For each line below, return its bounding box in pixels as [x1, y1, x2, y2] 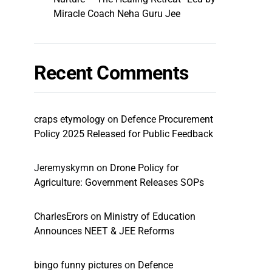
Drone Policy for [110, 162, 178, 174]
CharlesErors [34, 211, 88, 222]
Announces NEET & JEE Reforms [34, 225, 174, 237]
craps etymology [34, 114, 105, 125]
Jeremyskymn [34, 162, 94, 174]
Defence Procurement [121, 114, 213, 125]
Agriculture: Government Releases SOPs [34, 177, 204, 188]
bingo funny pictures [34, 259, 122, 271]
